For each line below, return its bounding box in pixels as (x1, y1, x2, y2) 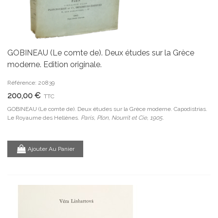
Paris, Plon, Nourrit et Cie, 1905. (81, 114, 163, 121)
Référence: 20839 (7, 79, 54, 86)
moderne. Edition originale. (7, 60, 102, 69)
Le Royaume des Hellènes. (7, 114, 81, 121)
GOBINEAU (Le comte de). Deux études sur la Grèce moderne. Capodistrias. (7, 106, 207, 112)
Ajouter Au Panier (28, 145, 74, 152)
